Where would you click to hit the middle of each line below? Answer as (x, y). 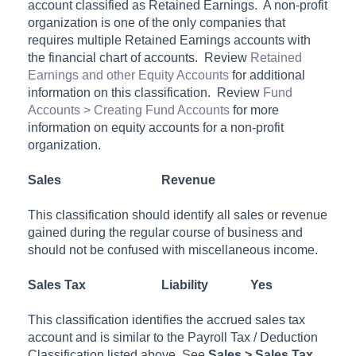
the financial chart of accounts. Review (139, 57)
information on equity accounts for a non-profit (156, 127)
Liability (185, 284)
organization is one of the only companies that (157, 22)
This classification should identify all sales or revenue (178, 215)
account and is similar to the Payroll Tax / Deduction (173, 337)
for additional (267, 75)
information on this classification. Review (146, 92)
